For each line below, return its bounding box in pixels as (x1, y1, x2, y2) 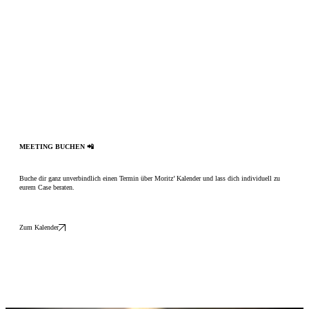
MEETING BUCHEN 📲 (19, 143, 94, 150)
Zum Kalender (19, 223, 59, 231)
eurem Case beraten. (19, 183, 74, 191)
